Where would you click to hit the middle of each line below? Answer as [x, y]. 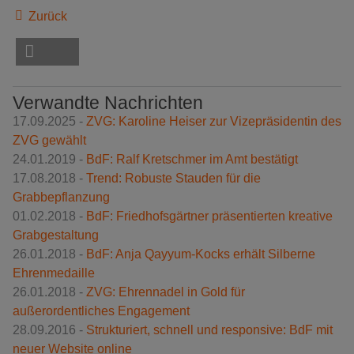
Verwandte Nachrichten [108, 103]
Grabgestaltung [56, 235]
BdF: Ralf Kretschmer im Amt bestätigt [192, 160]
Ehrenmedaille [54, 273]
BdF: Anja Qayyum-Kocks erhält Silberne [201, 254]
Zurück [46, 16]
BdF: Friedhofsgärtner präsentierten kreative [209, 217]
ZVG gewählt [49, 141]
